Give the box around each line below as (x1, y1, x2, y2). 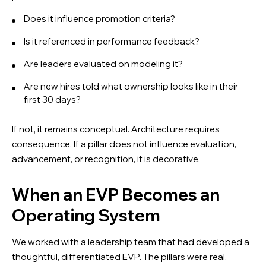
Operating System (12, 204, 160, 226)
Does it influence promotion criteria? (24, 12, 175, 24)
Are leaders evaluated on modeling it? (24, 58, 183, 69)
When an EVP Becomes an (12, 183, 220, 205)
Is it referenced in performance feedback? (24, 35, 199, 47)
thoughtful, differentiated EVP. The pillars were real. (12, 251, 227, 262)
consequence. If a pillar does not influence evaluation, (12, 138, 236, 150)
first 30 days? (24, 93, 81, 105)
